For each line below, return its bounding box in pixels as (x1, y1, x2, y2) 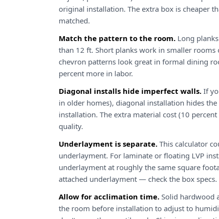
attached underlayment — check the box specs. (59, 174, 217, 184)
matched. (59, 16, 90, 25)
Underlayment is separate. (59, 139, 157, 149)
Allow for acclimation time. (59, 192, 159, 201)
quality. (59, 121, 83, 131)
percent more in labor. (59, 68, 133, 78)
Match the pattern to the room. (59, 33, 175, 43)
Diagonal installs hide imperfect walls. (59, 86, 201, 96)
